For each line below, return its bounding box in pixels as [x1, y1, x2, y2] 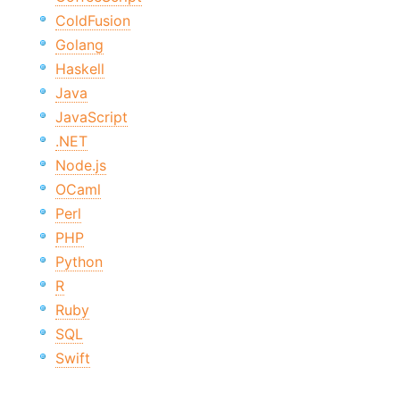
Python [55, 253, 103, 271]
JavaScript [55, 108, 128, 127]
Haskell [55, 60, 104, 79]
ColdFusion [55, 12, 130, 30]
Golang [55, 36, 104, 54]
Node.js [55, 156, 106, 175]
